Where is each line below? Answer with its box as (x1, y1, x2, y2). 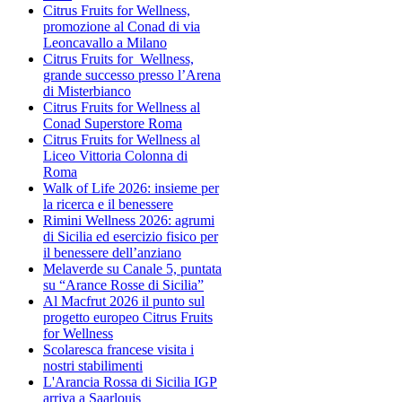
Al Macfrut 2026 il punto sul (43, 293, 205, 309)
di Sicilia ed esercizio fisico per (43, 228, 218, 244)
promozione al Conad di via (43, 18, 200, 34)
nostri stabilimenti (43, 357, 143, 373)
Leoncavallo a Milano (43, 34, 167, 50)
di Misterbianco (43, 83, 131, 99)
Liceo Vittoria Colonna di (43, 147, 188, 163)
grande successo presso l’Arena (43, 66, 221, 83)
